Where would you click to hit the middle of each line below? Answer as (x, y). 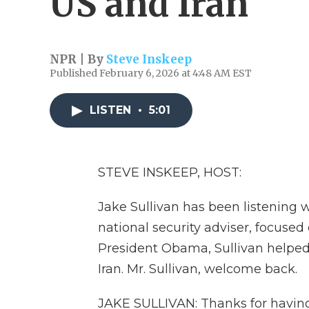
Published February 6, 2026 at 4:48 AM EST (151, 73)
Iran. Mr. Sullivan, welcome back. (198, 269)
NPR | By (78, 59)
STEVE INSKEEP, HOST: (170, 172)
